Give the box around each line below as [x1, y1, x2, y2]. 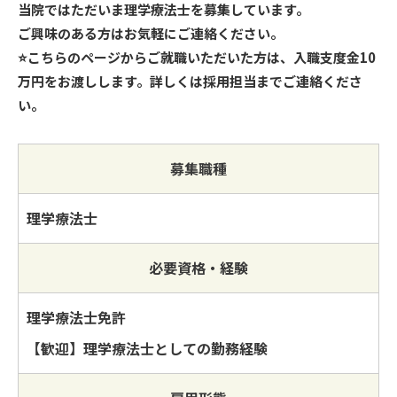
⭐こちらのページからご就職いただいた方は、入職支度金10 [18, 47, 376, 66]
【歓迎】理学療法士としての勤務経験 [27, 337, 268, 359]
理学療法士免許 [27, 306, 126, 328]
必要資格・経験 [149, 256, 248, 278]
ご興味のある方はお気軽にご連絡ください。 [18, 23, 284, 43]
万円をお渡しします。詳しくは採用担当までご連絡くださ [18, 71, 362, 90]
